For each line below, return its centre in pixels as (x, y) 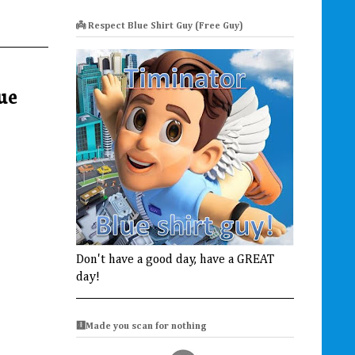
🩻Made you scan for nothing (141, 327)
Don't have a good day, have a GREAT (175, 260)
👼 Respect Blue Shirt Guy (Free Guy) (160, 26)
